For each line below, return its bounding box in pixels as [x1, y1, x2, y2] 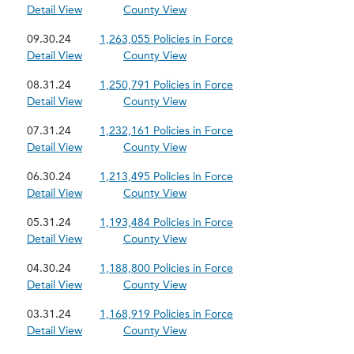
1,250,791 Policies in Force [100, 78, 233, 92]
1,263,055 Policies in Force [100, 32, 233, 46]
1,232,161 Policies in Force [100, 124, 233, 137]
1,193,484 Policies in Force [100, 216, 233, 229]
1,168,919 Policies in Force [100, 307, 233, 321]
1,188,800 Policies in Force [100, 262, 233, 275]
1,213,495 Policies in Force [100, 170, 233, 183]
